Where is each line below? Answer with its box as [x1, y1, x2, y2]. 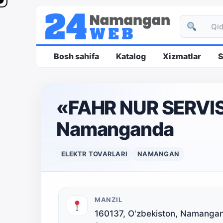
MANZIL [95, 196, 122, 204]
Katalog [116, 51, 146, 62]
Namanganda [56, 117, 174, 141]
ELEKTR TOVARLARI [61, 150, 128, 158]
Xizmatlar [163, 51, 201, 62]
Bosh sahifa [54, 51, 99, 62]
